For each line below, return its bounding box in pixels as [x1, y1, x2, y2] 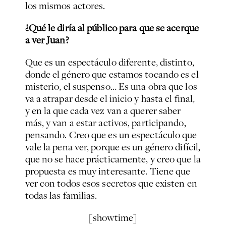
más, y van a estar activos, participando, [25, 116, 186, 130]
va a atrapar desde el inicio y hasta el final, [25, 92, 195, 105]
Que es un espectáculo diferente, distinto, [25, 55, 194, 69]
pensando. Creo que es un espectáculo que [25, 128, 197, 142]
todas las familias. [25, 189, 97, 202]
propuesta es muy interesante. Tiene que [25, 164, 191, 178]
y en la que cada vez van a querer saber [25, 104, 181, 118]
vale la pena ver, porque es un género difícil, [25, 140, 201, 154]
